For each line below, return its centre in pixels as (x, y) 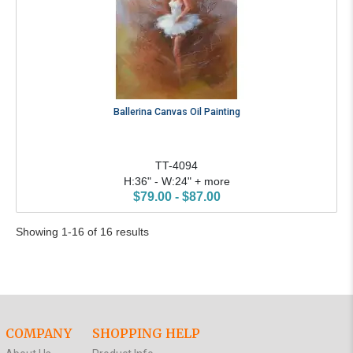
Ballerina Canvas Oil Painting (176, 112)
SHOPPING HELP (146, 333)
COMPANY (38, 333)
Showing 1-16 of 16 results (82, 231)
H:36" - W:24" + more (176, 182)
